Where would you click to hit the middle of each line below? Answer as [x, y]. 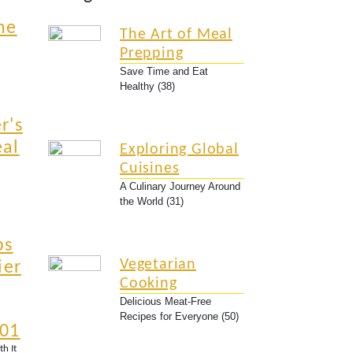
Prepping [152, 54]
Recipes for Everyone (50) [179, 316]
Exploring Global [179, 150]
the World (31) [152, 201]
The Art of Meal [176, 35]
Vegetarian [158, 265]
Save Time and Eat [164, 71]
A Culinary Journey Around [180, 186]
